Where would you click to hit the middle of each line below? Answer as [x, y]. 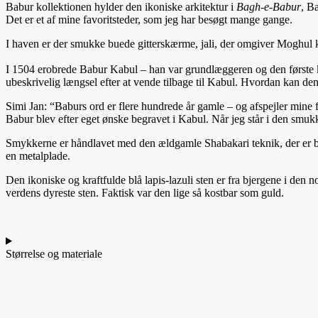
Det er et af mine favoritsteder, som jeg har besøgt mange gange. [152, 19]
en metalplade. [38, 155]
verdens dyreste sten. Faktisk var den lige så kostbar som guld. [145, 192]
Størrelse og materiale [54, 253]
